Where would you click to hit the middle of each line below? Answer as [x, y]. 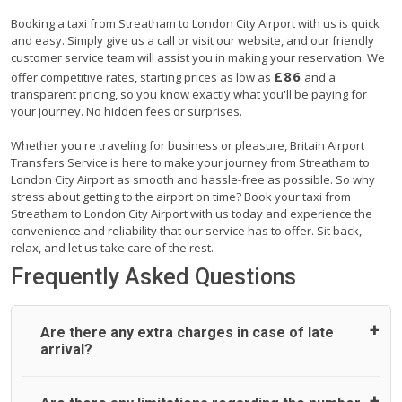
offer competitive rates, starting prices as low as [142, 77]
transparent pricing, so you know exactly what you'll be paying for [189, 94]
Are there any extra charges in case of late [187, 332]
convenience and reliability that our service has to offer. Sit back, [186, 230]
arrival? [66, 349]
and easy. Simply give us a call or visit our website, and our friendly [192, 40]
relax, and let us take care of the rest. [112, 247]
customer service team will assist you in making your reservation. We [198, 57]
